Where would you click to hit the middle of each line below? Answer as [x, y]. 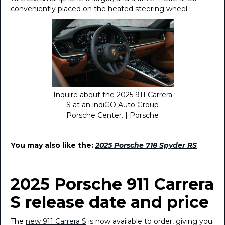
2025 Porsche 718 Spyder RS [146, 145]
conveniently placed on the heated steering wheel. [100, 9]
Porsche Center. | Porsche [113, 115]
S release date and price [110, 202]
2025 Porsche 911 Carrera [112, 184]
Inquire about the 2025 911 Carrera [113, 95]
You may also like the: [53, 145]
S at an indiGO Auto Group [113, 105]
